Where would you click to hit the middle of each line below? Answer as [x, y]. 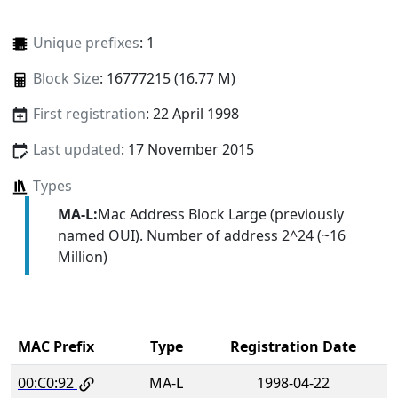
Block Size [66, 79]
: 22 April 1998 [192, 114]
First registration [89, 114]
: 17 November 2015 [187, 150]
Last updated [76, 150]
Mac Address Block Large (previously [220, 214]
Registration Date [293, 346]
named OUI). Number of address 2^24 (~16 [201, 235]
